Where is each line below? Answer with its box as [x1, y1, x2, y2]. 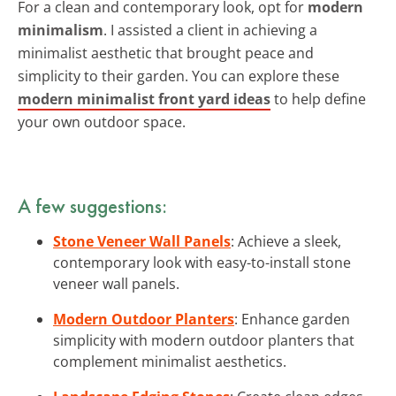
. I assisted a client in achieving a [103, 19, 317, 40]
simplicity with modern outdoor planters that [53, 330, 354, 350]
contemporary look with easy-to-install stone [53, 252, 351, 272]
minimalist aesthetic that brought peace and [18, 42, 314, 63]
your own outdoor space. [18, 111, 186, 132]
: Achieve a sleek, [231, 231, 341, 251]
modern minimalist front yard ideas [18, 88, 270, 109]
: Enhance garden [234, 308, 350, 329]
